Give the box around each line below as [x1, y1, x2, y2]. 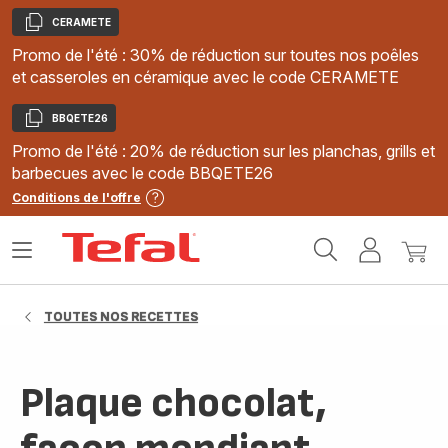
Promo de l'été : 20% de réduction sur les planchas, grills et [12, 141, 435, 161]
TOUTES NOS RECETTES [44, 309, 198, 324]
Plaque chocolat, [20, 378, 327, 429]
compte [387, 269, 440, 287]
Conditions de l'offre [12, 190, 141, 205]
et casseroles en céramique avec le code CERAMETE [12, 67, 399, 87]
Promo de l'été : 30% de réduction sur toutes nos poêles [12, 45, 419, 65]
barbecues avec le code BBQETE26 [12, 163, 273, 183]
